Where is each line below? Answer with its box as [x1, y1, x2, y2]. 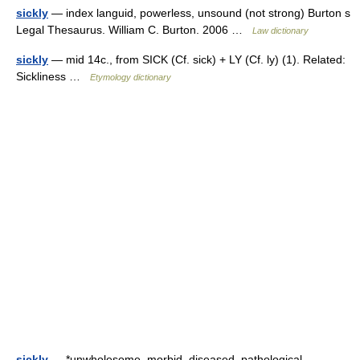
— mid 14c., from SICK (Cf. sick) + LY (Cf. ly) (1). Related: [48, 53, 346, 66]
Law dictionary [252, 26, 309, 35]
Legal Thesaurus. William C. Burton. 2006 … [16, 23, 252, 36]
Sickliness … [16, 70, 90, 83]
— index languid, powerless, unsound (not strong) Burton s [48, 6, 350, 19]
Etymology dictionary [90, 72, 171, 82]
